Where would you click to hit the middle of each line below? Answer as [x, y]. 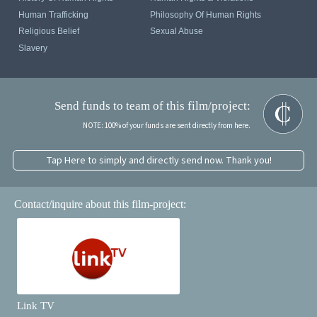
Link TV [36, 305]
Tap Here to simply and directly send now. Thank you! [158, 160]
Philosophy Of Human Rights [206, 15]
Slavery [33, 48]
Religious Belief [49, 31]
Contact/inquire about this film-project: [100, 204]
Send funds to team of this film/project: [152, 106]
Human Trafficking [54, 15]
